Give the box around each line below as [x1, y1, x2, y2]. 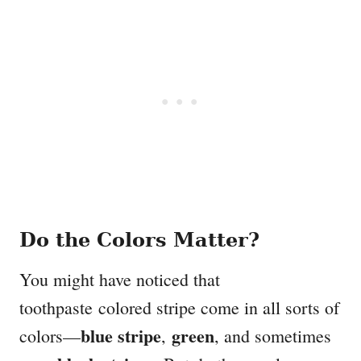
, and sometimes [214, 324, 331, 348]
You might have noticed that [19, 268, 220, 292]
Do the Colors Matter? [19, 228, 259, 252]
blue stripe [81, 322, 161, 350]
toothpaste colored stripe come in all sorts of [19, 296, 339, 320]
